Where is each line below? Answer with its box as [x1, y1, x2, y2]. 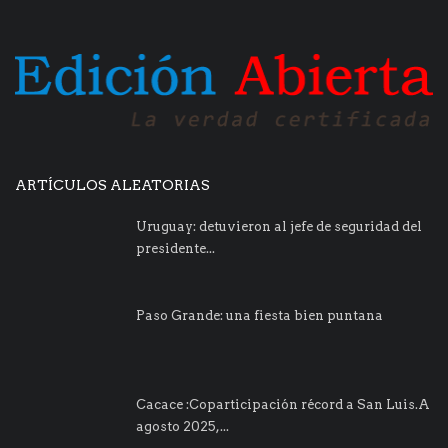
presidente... [136, 240, 215, 256]
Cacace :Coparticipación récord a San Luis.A [136, 396, 430, 412]
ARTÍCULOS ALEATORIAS [15, 176, 210, 193]
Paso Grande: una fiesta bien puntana [136, 307, 383, 323]
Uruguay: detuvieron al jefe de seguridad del [136, 218, 422, 234]
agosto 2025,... [136, 418, 229, 434]
